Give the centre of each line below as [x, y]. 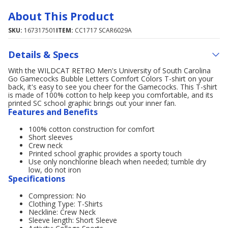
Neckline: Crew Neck [62, 212]
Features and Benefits [53, 112]
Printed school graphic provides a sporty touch [105, 153]
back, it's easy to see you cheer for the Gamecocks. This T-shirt [113, 87]
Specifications [37, 179]
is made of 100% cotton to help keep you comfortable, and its [111, 95]
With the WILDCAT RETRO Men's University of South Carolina [109, 70]
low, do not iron [55, 170]
